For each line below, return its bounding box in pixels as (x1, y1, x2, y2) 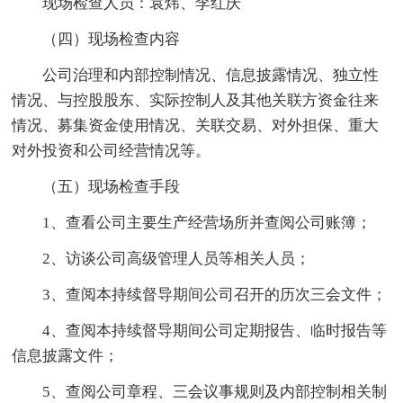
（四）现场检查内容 (12, 30, 181, 48)
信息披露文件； (12, 346, 120, 364)
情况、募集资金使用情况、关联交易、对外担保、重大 (12, 116, 380, 134)
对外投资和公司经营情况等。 (12, 141, 211, 159)
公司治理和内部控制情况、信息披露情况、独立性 (12, 66, 380, 84)
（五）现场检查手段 (12, 177, 181, 195)
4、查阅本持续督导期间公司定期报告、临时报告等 (12, 321, 388, 339)
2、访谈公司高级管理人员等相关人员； (12, 249, 311, 267)
